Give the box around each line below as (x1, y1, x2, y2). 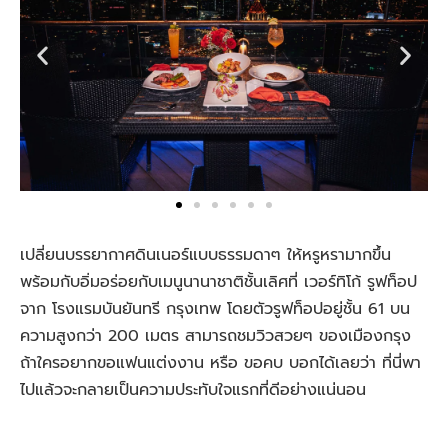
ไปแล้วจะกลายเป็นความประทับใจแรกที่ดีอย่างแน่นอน (20, 377, 372, 402)
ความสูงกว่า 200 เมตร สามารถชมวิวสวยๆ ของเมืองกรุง (20, 323, 411, 348)
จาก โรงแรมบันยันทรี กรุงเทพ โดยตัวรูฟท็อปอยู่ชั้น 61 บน (20, 296, 410, 321)
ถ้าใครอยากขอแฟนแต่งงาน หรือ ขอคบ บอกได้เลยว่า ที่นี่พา (20, 350, 421, 375)
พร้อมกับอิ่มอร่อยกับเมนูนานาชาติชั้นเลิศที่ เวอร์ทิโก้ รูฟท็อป (20, 269, 417, 294)
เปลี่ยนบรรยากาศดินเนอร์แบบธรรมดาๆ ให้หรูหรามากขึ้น (20, 242, 391, 267)
